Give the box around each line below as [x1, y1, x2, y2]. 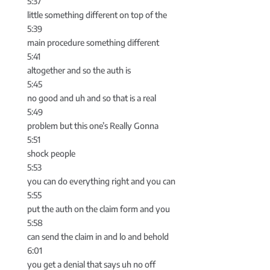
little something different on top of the [27, 10, 167, 20]
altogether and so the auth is [27, 65, 131, 76]
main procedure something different [27, 37, 159, 48]
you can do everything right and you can [27, 176, 175, 187]
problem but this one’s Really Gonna [27, 121, 159, 131]
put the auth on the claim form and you [27, 204, 170, 215]
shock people [27, 148, 75, 159]
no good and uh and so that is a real [27, 93, 156, 104]
